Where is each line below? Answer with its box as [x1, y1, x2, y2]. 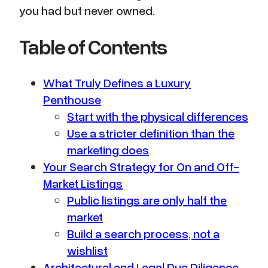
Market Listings [43, 176, 123, 191]
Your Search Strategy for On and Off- [43, 159, 239, 174]
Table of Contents [19, 33, 167, 60]
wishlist [67, 243, 108, 258]
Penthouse [43, 92, 101, 107]
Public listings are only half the [67, 193, 227, 208]
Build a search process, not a [67, 226, 220, 241]
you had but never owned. [19, 3, 155, 18]
